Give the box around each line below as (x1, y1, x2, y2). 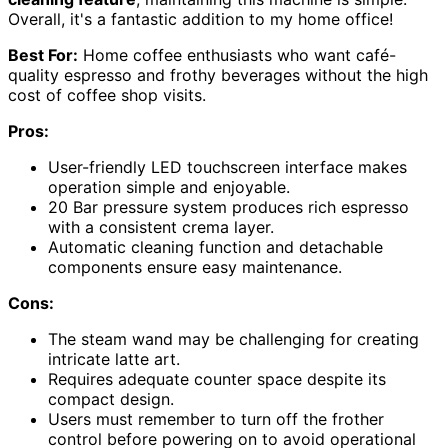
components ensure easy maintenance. (48, 256, 342, 277)
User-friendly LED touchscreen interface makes (48, 156, 407, 177)
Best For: (8, 44, 78, 65)
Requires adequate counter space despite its (48, 368, 386, 389)
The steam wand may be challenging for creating (48, 328, 419, 349)
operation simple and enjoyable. (48, 176, 290, 197)
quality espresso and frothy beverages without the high (8, 64, 428, 85)
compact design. (48, 388, 174, 409)
